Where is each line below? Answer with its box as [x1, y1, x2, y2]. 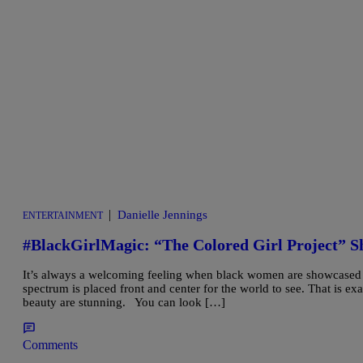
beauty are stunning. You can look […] [23, 295, 225, 309]
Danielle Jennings [117, 208, 207, 222]
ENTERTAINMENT [23, 210, 103, 222]
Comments [23, 337, 78, 352]
